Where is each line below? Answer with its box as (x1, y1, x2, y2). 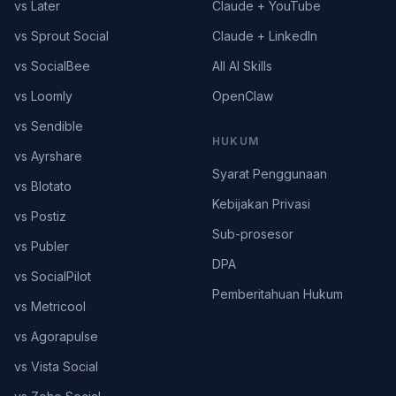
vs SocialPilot (14, 269, 91, 284)
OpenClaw (212, 88, 273, 103)
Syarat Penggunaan (212, 166, 327, 181)
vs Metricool (14, 299, 86, 314)
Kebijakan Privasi (212, 196, 310, 211)
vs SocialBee (14, 58, 90, 73)
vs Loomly (14, 88, 72, 103)
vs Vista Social (14, 359, 98, 374)
